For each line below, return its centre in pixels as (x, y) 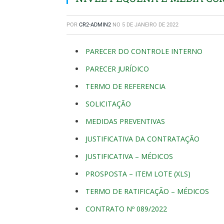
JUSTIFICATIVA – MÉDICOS (129, 156)
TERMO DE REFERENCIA (125, 86)
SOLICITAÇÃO (108, 104)
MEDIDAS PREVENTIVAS (125, 121)
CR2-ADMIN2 (95, 25)
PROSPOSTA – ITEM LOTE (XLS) (138, 174)
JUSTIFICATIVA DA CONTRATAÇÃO (142, 139)
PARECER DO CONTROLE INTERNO (144, 51)
